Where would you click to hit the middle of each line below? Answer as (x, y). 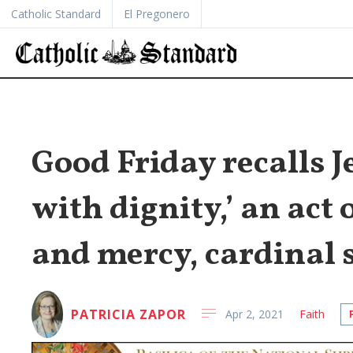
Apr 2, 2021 (255, 314)
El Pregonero (157, 14)
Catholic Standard (56, 14)
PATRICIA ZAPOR (128, 314)
